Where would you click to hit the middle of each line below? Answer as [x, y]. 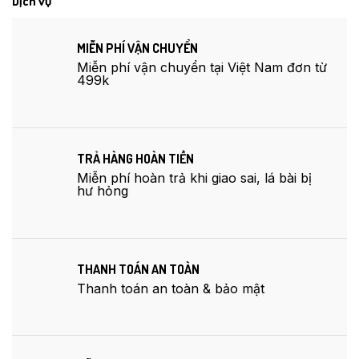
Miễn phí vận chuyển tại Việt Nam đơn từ [202, 68]
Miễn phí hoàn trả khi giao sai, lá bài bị [194, 177]
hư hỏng [103, 190]
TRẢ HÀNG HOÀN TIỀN [135, 158]
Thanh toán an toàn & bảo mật [171, 288]
